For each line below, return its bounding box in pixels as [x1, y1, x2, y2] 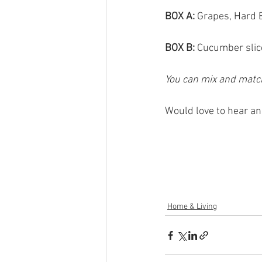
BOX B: [165, 42, 197, 55]
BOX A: [165, 11, 195, 23]
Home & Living [167, 202, 217, 212]
